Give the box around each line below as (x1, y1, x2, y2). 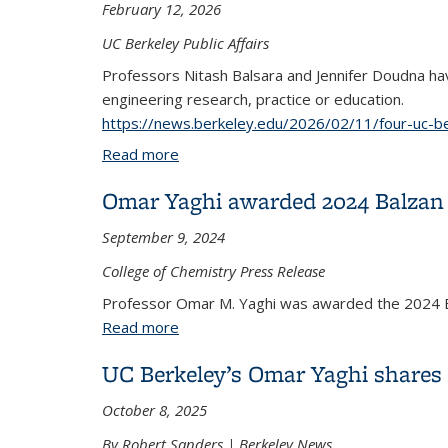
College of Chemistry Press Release (102, 261, 325, 281)
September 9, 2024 (102, 227, 225, 247)
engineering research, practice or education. (102, 88, 404, 109)
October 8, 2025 (102, 399, 207, 420)
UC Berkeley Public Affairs (102, 33, 269, 53)
